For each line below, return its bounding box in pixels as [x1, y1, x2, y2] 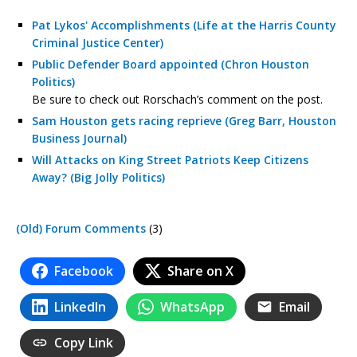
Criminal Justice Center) [32, 34, 163, 50]
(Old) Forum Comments [16, 220, 146, 236]
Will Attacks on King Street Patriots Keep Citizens [32, 151, 308, 167]
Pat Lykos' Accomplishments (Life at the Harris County [32, 17, 336, 33]
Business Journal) [32, 130, 127, 146]
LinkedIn [54, 297, 106, 316]
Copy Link [54, 333, 113, 351]
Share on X [167, 261, 233, 280]
